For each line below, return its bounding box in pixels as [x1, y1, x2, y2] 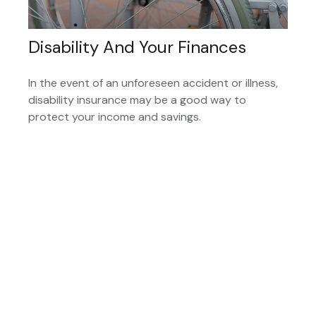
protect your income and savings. [28, 109, 201, 124]
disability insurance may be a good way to [28, 92, 246, 107]
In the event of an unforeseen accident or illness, [28, 75, 278, 90]
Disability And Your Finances [28, 35, 246, 58]
